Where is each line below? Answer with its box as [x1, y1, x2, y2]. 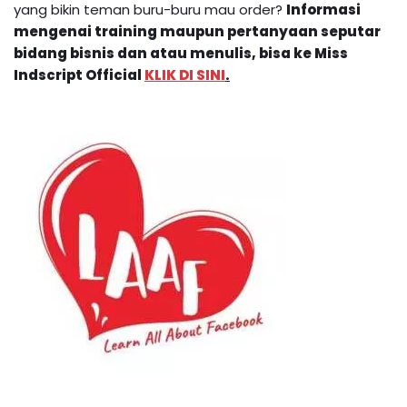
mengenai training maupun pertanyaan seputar [14, 21, 381, 41]
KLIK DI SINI [144, 65, 225, 84]
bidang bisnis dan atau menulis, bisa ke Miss [14, 43, 348, 63]
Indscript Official [14, 65, 144, 84]
